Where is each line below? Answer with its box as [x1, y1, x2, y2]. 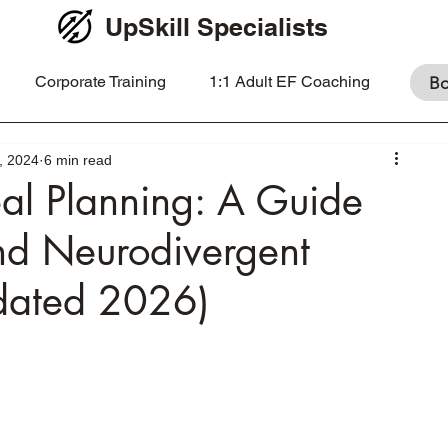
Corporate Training [34, 72, 166, 91]
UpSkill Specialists [105, 12, 328, 42]
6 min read [44, 151, 112, 168]
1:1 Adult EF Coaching [208, 72, 370, 91]
